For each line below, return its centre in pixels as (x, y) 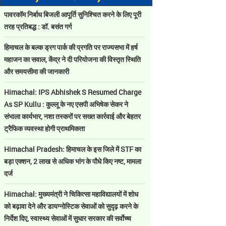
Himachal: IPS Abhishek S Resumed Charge (73, 92)
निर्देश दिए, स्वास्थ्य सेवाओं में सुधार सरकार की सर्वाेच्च (68, 218)
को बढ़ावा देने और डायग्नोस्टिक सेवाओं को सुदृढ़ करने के (71, 206)
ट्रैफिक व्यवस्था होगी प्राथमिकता (44, 128)
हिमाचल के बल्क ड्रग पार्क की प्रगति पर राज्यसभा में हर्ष (71, 47)
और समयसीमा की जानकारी (37, 71)
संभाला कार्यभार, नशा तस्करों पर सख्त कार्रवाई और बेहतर (72, 116)
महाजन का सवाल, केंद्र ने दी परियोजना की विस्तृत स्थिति (72, 59)
